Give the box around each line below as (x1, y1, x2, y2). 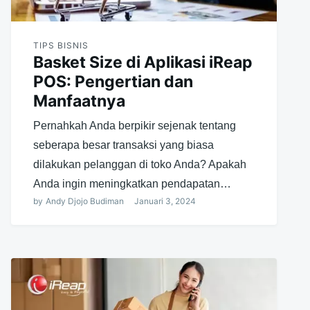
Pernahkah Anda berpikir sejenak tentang (33, 119, 236, 131)
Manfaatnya (33, 91, 125, 111)
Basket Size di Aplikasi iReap (33, 52, 253, 72)
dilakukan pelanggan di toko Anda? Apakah (33, 158, 246, 170)
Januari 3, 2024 (134, 195, 196, 206)
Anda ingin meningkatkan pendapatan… (33, 177, 231, 190)
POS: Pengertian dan (33, 71, 193, 91)
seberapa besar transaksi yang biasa (33, 138, 214, 151)
